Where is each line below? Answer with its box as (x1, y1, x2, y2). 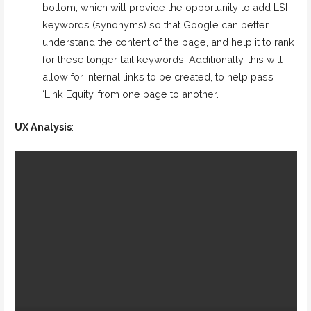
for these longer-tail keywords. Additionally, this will (42, 53, 283, 66)
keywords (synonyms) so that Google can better (42, 19, 269, 31)
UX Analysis (14, 120, 72, 133)
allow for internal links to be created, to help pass (42, 71, 274, 83)
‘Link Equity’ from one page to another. (42, 88, 219, 101)
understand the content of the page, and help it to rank (42, 36, 294, 49)
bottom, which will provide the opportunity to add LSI (42, 1, 287, 14)
